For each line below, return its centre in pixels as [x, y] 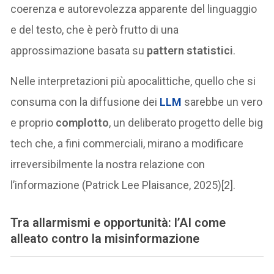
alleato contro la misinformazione [105, 239]
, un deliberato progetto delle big [186, 123]
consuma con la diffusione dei [85, 102]
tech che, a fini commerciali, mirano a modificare [127, 144]
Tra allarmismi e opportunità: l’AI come [118, 223]
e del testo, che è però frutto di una [95, 30]
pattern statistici [190, 51]
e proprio [33, 123]
